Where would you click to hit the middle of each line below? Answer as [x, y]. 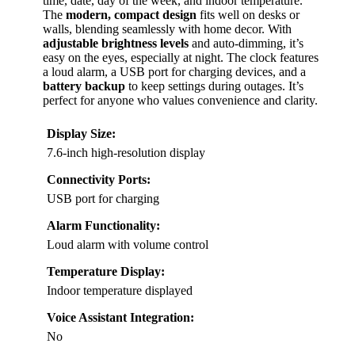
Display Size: [81, 133]
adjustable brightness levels [116, 43]
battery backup [84, 86]
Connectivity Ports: [99, 179]
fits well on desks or [248, 14]
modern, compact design [131, 14]
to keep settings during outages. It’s [214, 86]
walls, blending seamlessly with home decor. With [167, 29]
